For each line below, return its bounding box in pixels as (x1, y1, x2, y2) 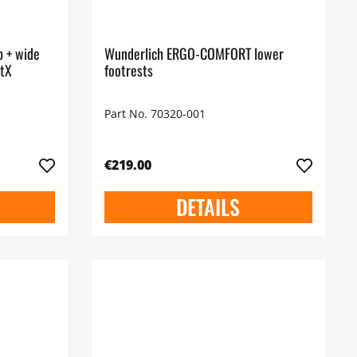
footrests (104, 60, 153, 81)
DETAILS (176, 191, 241, 223)
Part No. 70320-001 (104, 106, 206, 122)
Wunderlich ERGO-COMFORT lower (104, 43, 284, 65)
